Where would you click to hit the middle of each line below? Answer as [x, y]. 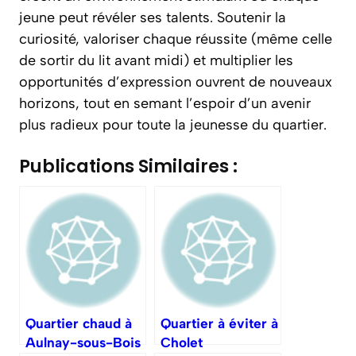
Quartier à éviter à [219, 323]
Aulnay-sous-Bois [83, 342]
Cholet [182, 342]
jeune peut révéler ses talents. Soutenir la [153, 17]
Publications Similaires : [128, 166]
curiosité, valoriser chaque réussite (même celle [176, 39]
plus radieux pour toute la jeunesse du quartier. [173, 125]
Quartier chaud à [79, 323]
